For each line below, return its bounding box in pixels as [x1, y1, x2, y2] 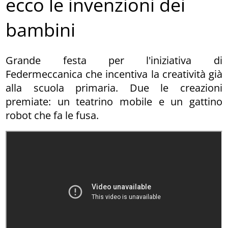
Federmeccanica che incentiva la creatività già [6, 67, 222, 81]
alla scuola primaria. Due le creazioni [6, 80, 222, 95]
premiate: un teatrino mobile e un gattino [6, 94, 222, 108]
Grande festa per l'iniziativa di [6, 53, 222, 67]
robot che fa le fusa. [6, 108, 99, 122]
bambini [6, 17, 76, 43]
